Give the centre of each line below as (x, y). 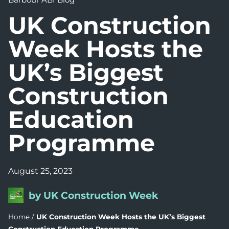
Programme (82, 143)
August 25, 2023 (40, 171)
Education (71, 119)
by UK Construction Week (94, 195)
